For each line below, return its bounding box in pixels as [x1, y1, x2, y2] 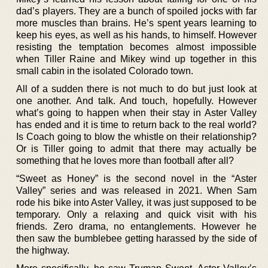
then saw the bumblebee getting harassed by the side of [16, 233, 257, 243]
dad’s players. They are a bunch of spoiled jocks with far [16, 6, 257, 16]
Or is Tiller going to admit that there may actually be [16, 144, 257, 154]
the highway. [16, 245, 69, 255]
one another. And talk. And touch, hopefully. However [16, 96, 257, 106]
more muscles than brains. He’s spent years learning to [16, 18, 257, 28]
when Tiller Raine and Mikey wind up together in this [16, 54, 257, 64]
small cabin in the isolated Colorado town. [16, 66, 193, 76]
